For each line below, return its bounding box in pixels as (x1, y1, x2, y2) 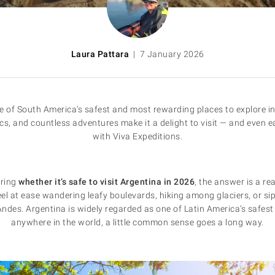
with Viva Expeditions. (93, 131, 182, 141)
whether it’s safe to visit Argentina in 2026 (18, 177, 195, 187)
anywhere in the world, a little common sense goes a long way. (11, 217, 264, 227)
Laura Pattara (71, 49, 129, 59)
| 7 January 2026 (129, 49, 204, 59)
